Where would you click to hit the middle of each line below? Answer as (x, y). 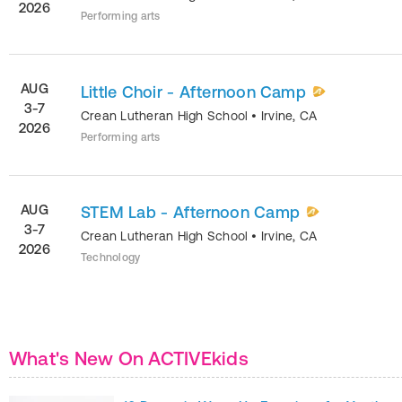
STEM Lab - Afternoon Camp (190, 212)
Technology (111, 258)
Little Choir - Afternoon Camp (193, 92)
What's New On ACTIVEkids (129, 358)
